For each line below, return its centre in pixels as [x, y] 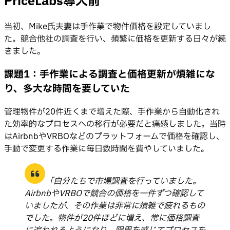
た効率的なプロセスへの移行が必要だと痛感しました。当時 [115, 124]
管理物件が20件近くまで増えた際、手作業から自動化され [112, 112]
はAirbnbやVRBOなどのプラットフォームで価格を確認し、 [114, 136]
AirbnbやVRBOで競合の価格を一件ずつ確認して [114, 193]
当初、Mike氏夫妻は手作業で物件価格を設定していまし [108, 27]
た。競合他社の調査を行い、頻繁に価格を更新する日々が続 [115, 39]
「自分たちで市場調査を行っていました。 [123, 181]
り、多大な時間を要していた [67, 89]
